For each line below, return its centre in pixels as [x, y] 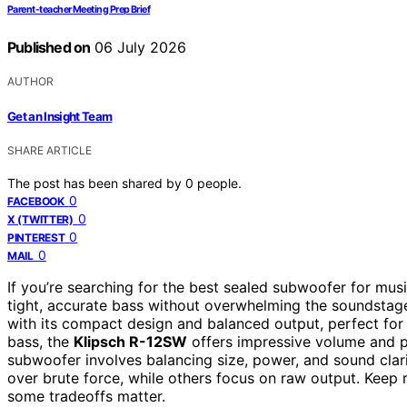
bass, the [40, 341]
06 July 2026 [139, 48]
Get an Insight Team [60, 116]
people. [219, 183]
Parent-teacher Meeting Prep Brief [79, 10]
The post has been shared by [96, 183]
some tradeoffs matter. [86, 396]
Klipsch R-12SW [130, 341]
